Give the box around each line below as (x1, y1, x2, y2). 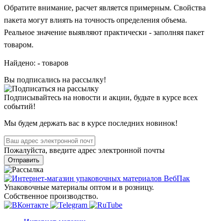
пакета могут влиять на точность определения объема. (4, 15, 187, 24)
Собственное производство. (4, 191, 98, 200)
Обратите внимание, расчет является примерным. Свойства (4, 3, 206, 12)
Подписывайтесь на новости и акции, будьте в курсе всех (4, 93, 198, 102)
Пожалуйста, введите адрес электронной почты (4, 146, 165, 154)
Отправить (8, 156, 39, 164)
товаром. (4, 40, 34, 49)
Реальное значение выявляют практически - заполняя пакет (4, 28, 204, 37)
